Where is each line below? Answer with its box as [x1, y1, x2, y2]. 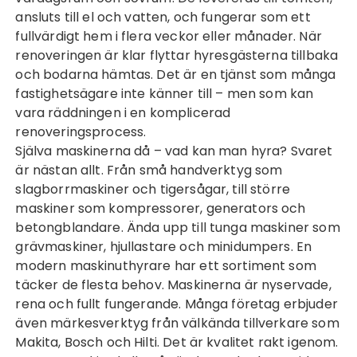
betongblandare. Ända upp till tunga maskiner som [15, 218, 340, 237]
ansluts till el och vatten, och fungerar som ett [15, 8, 311, 26]
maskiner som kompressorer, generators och [15, 199, 306, 218]
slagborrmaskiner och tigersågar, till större [15, 180, 291, 198]
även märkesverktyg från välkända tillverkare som [15, 314, 339, 332]
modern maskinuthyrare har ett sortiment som [15, 257, 316, 275]
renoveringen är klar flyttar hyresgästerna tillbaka [15, 46, 339, 65]
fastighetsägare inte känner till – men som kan [15, 84, 314, 103]
